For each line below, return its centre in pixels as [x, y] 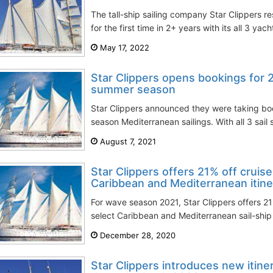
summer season [133, 89]
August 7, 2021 [127, 141]
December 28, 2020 [136, 235]
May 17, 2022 [123, 48]
